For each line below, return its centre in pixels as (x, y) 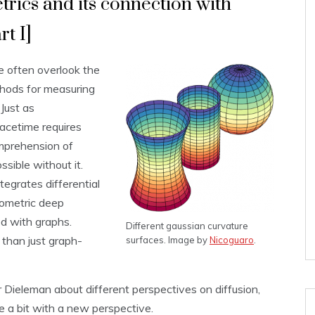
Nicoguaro (232, 240)
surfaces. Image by (168, 240)
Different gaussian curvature (187, 226)
